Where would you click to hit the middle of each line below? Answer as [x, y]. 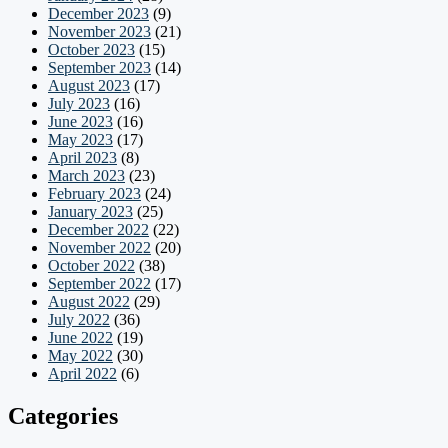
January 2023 [90, 212]
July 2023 [79, 104]
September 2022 [99, 284]
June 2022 [80, 338]
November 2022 [99, 248]
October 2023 [91, 50]
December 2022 [98, 230]
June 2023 [80, 122]
